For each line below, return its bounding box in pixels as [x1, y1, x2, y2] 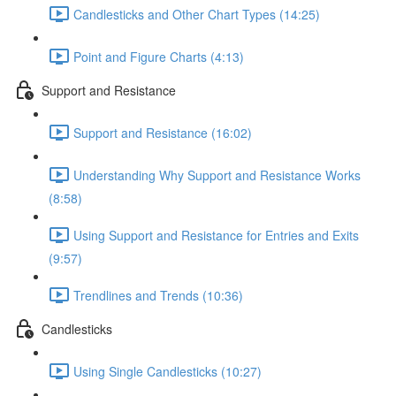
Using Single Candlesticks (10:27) [73, 362, 262, 380]
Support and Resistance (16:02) [73, 123, 252, 141]
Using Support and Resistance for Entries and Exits [73, 225, 359, 244]
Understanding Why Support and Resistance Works [73, 165, 361, 184]
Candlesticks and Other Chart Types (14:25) [73, 4, 320, 23]
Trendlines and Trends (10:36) [73, 286, 243, 304]
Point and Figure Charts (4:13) [73, 47, 244, 65]
